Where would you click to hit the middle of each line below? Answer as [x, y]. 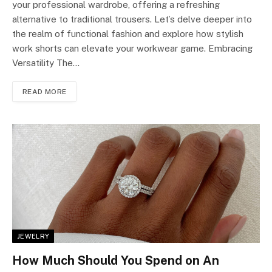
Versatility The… [46, 63]
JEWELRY [33, 236]
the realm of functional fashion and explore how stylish [128, 34]
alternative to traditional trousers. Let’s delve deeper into [132, 19]
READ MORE [45, 92]
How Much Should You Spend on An [116, 260]
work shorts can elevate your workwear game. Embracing [132, 49]
